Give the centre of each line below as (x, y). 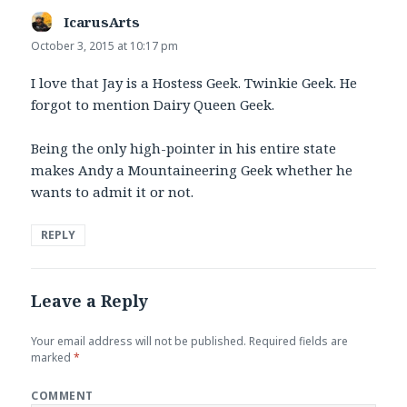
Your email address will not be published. (139, 342)
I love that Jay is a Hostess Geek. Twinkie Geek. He (194, 83)
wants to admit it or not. (113, 192)
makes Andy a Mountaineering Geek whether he (192, 170)
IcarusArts (102, 22)
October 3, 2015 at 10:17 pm (105, 46)
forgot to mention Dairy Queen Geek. (153, 105)
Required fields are (298, 342)
